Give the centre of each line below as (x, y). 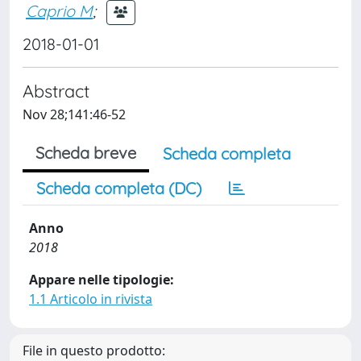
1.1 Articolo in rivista (91, 299)
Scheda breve (86, 153)
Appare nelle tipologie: (102, 280)
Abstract (56, 91)
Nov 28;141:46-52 (74, 114)
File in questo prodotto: (94, 351)
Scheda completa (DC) (119, 188)
